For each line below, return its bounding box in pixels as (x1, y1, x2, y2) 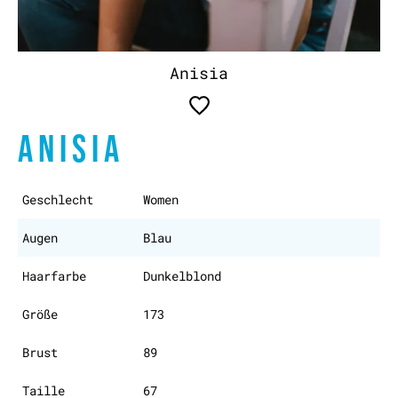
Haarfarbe (22, 267, 86, 285)
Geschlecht (22, 191, 93, 209)
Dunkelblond (143, 267, 221, 285)
